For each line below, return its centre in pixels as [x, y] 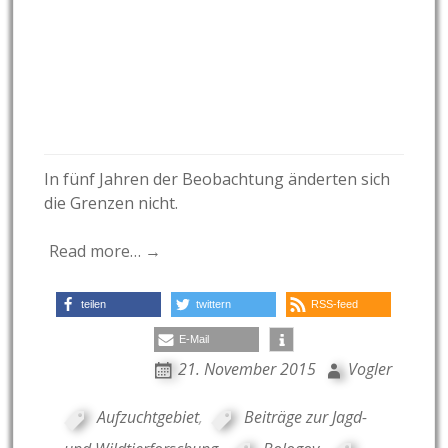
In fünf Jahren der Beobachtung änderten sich [217, 179]
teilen [94, 304]
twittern [214, 304]
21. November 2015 [246, 369]
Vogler [369, 369]
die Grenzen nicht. [111, 203]
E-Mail [193, 339]
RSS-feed [335, 304]
